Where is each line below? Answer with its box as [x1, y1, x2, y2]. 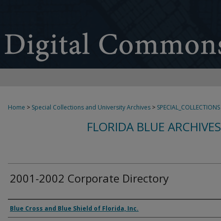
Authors [8, 201, 46, 215]
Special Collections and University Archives [32, 103, 150, 111]
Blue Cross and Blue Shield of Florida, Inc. [10, 204, 139, 213]
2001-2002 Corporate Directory [10, 171, 169, 185]
